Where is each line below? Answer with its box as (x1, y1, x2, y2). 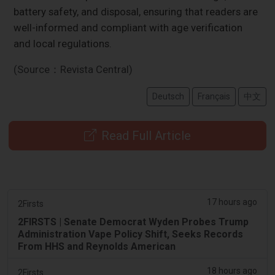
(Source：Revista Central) (14, 63, 133, 76)
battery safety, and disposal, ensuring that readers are (14, 5, 258, 18)
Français (197, 91, 230, 101)
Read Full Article (101, 128, 191, 143)
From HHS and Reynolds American (18, 240, 176, 252)
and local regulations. (14, 37, 112, 50)
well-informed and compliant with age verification (14, 21, 243, 34)
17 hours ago (207, 196, 257, 207)
